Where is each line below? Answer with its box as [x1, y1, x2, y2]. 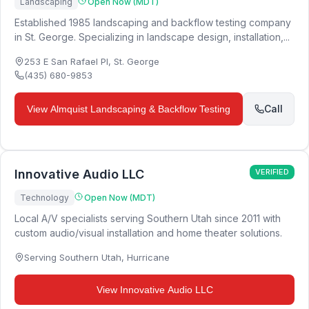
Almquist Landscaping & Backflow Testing [50, 103, 230, 114]
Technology [20, 192, 69, 203]
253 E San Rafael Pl [24, 56, 108, 67]
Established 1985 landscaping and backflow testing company [14, 17, 291, 28]
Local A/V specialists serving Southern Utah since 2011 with [14, 212, 281, 224]
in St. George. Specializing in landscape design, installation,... [14, 31, 290, 43]
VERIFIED [255, 167, 289, 177]
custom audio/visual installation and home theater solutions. [14, 227, 282, 239]
